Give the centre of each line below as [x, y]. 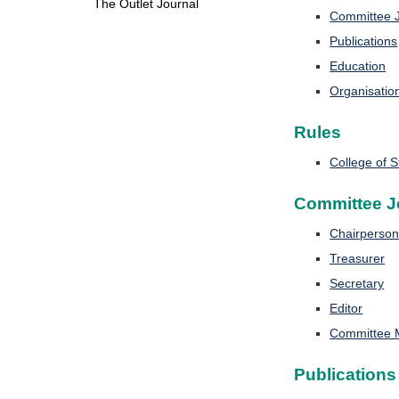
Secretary [357, 283]
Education [358, 66]
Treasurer [358, 258]
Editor [346, 308]
